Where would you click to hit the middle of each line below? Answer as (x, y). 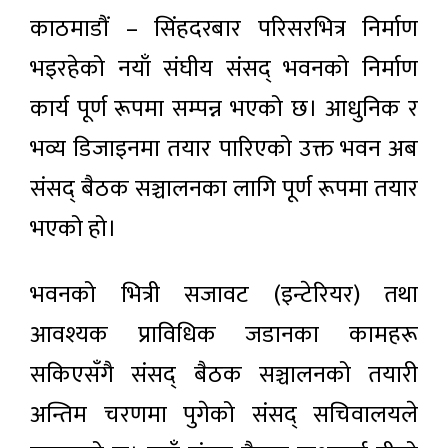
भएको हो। (73, 228)
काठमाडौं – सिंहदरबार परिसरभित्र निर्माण (224, 28)
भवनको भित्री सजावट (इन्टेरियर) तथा (224, 294)
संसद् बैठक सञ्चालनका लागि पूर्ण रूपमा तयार (224, 188)
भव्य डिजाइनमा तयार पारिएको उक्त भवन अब (224, 148)
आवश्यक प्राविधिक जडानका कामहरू (224, 334)
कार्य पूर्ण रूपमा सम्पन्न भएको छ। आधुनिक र (224, 108)
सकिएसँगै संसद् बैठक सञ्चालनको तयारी (224, 374)
